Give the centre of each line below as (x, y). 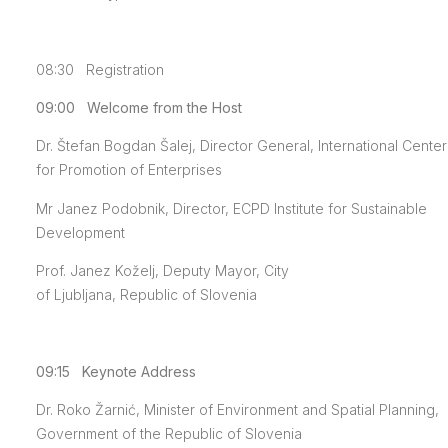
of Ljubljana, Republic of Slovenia (146, 295)
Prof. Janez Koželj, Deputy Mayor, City (162, 271)
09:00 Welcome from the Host (138, 107)
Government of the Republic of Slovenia (168, 434)
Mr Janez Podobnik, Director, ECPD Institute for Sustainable (231, 208)
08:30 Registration (99, 69)
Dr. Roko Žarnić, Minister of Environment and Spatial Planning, (237, 410)
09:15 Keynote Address (115, 371)
